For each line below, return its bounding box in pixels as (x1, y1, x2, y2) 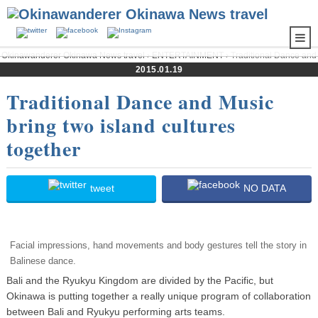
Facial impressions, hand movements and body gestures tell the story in (9, 239, 307, 251)
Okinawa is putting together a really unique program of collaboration (6, 290, 311, 302)
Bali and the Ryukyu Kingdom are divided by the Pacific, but (6, 274, 273, 286)
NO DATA (243, 182, 287, 194)
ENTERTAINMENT (152, 50, 224, 60)
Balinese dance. (9, 255, 76, 266)
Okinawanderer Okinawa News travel (1, 50, 145, 60)
